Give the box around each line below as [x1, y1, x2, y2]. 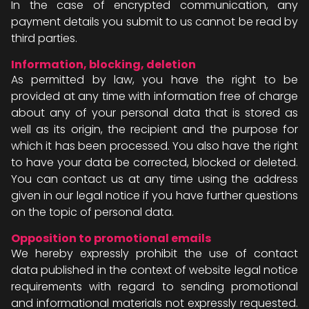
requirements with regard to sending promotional [11, 279, 298, 295]
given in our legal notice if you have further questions [11, 188, 298, 203]
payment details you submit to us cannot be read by [11, 14, 298, 30]
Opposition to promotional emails [11, 230, 211, 246]
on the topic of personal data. [11, 204, 174, 220]
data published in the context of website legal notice [11, 262, 298, 278]
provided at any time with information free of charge [11, 88, 298, 104]
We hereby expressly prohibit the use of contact [11, 246, 298, 261]
